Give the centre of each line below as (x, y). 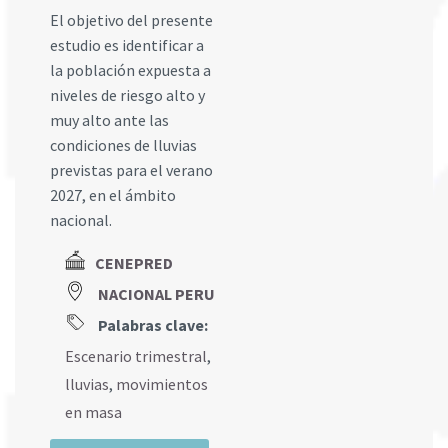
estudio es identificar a (127, 45)
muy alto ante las (109, 120)
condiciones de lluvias (123, 145)
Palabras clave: (151, 325)
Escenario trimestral (136, 356)
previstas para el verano (131, 170)
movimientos (162, 384)
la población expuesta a (130, 70)
